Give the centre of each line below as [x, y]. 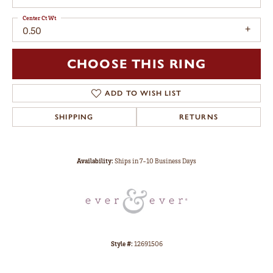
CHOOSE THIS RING [136, 64]
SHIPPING [74, 117]
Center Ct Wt [39, 18]
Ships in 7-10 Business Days [155, 161]
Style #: [122, 243]
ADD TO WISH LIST [143, 93]
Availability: [95, 161]
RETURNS [199, 117]
